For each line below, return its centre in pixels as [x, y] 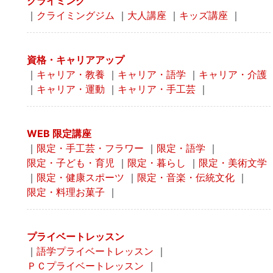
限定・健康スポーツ [80, 178]
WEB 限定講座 [59, 134]
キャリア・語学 [152, 75]
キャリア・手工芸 [157, 89]
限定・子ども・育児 [71, 163]
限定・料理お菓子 [66, 192]
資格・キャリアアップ [76, 60]
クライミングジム [76, 16]
